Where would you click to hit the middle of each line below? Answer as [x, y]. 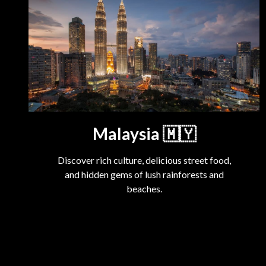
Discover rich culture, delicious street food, [144, 160]
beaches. [144, 188]
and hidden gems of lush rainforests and [144, 174]
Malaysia [126, 133]
